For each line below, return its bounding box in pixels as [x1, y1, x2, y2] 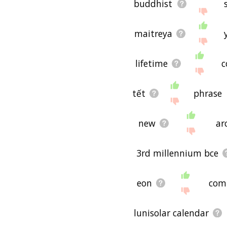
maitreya [134, 27, 172, 40]
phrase [194, 87, 222, 99]
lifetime [135, 57, 168, 69]
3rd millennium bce [136, 146, 219, 159]
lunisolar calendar [133, 206, 209, 219]
